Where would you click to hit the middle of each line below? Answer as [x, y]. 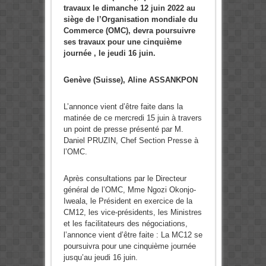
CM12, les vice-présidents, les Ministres [132, 213]
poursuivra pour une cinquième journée [129, 246]
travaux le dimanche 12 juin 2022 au [129, 8]
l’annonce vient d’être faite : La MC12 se [133, 235]
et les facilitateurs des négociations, [125, 224]
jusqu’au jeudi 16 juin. [100, 258]
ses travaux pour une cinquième [122, 42]
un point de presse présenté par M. [123, 129]
